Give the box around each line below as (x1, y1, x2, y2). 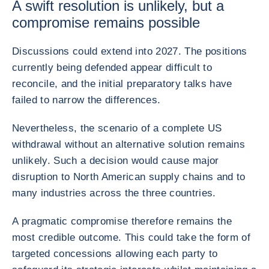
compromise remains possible (12, 14, 200, 31)
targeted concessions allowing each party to (12, 248, 218, 259)
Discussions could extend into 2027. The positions (12, 46, 247, 57)
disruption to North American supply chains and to (12, 171, 246, 183)
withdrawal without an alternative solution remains (12, 139, 245, 150)
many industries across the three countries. (12, 187, 216, 199)
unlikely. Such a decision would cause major (12, 155, 219, 166)
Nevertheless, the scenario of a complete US (12, 122, 222, 134)
